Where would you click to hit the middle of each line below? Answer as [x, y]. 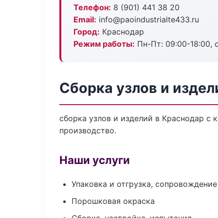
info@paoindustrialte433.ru [148, 19]
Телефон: [92, 7]
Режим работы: [104, 44]
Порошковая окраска [113, 201]
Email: [85, 19]
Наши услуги [95, 160]
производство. [88, 130]
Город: [87, 32]
